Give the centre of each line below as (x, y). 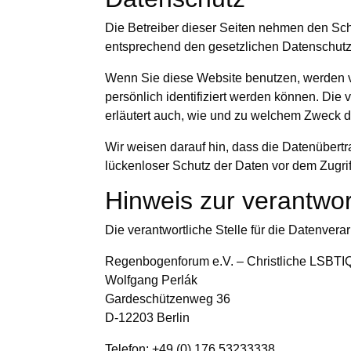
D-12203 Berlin (148, 318)
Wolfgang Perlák (152, 280)
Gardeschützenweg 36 (168, 299)
